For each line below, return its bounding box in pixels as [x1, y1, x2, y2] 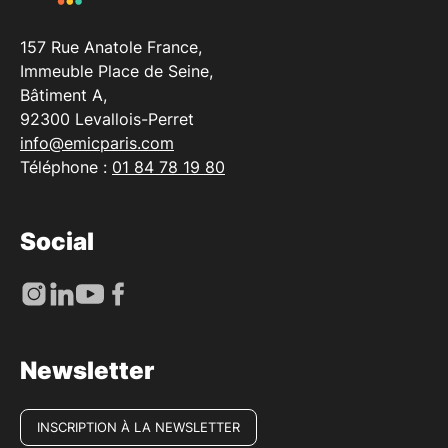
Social [20, 226, 94, 256]
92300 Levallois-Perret [20, 108, 194, 129]
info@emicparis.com [20, 132, 174, 153]
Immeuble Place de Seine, [20, 60, 213, 81]
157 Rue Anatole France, [20, 36, 202, 57]
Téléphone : [20, 156, 112, 177]
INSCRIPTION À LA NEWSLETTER [37, 418, 240, 435]
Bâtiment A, [20, 84, 107, 105]
